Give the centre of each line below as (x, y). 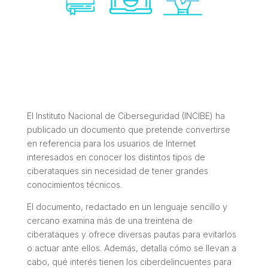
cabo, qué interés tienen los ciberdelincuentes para (129, 261)
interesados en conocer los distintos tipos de (116, 157)
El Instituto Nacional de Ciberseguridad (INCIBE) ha (126, 115)
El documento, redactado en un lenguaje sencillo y (127, 206)
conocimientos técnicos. (74, 184)
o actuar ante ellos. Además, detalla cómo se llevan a (131, 248)
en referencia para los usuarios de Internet (111, 143)
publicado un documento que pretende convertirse (128, 129)
